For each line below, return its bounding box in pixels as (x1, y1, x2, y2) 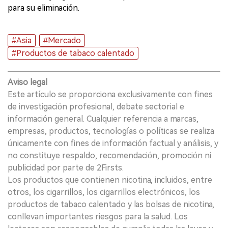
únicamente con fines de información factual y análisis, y (8, 138, 218, 148)
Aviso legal (8, 77, 47, 87)
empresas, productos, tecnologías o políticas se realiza (8, 126, 214, 136)
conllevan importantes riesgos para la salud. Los (8, 211, 188, 221)
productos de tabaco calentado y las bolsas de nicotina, (8, 199, 214, 209)
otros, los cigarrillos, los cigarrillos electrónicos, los (8, 187, 200, 197)
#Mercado (43, 35, 81, 45)
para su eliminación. (8, 3, 79, 13)
